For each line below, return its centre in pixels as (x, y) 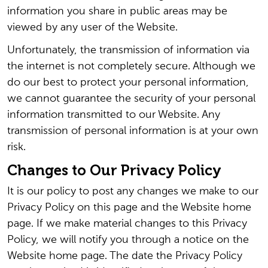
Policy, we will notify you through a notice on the (128, 240)
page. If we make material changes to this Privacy (127, 224)
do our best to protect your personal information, (128, 83)
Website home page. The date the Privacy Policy (125, 256)
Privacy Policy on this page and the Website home (129, 208)
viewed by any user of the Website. (92, 28)
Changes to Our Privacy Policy (114, 170)
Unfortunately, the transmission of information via (128, 50)
